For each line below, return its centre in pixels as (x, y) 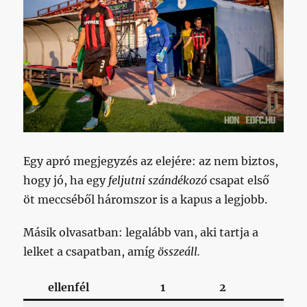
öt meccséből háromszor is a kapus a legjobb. (146, 199)
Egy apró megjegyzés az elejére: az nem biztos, (151, 161)
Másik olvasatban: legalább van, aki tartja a (141, 232)
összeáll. (179, 251)
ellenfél (69, 287)
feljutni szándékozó (158, 180)
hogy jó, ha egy (66, 180)
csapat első (238, 180)
